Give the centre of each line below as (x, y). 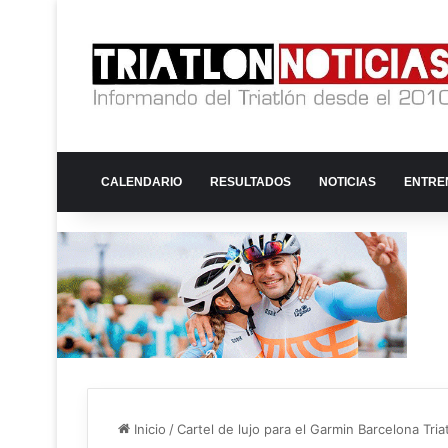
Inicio (148, 428)
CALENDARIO (141, 182)
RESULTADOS (250, 182)
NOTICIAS (347, 182)
